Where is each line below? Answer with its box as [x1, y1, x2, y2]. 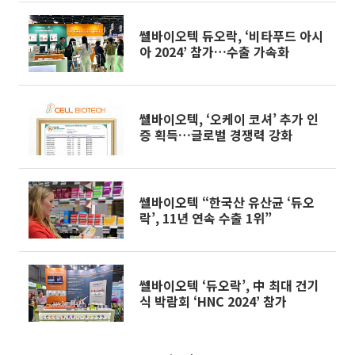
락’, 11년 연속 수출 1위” [139, 208, 272, 227]
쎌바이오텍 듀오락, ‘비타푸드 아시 [139, 26, 323, 45]
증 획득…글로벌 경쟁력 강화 [139, 125, 292, 144]
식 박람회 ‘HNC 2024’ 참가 [139, 292, 287, 311]
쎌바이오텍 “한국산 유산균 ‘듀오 [139, 193, 315, 212]
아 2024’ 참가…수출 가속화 [139, 42, 289, 61]
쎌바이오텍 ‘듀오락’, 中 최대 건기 [139, 276, 319, 295]
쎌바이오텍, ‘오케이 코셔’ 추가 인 [139, 109, 319, 128]
